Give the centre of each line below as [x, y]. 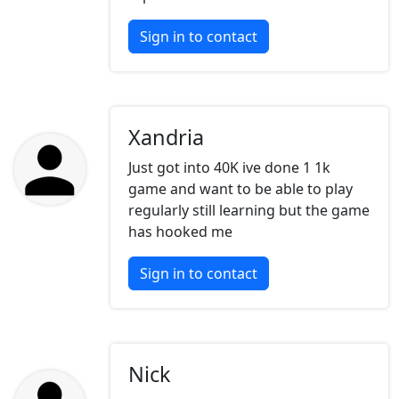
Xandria [166, 138]
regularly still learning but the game [249, 211]
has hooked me [180, 232]
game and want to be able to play [240, 189]
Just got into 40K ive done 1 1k [229, 168]
